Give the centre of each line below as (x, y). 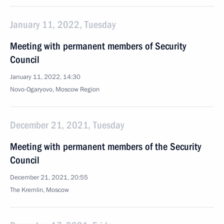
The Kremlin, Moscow (39, 190)
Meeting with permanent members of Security (98, 46)
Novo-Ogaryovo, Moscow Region (55, 89)
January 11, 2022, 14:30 (45, 77)
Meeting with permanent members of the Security (105, 146)
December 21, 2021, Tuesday (67, 125)
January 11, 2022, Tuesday (63, 24)
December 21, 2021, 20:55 (49, 177)
